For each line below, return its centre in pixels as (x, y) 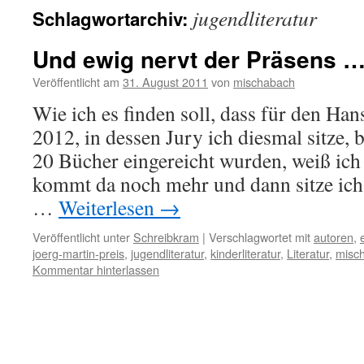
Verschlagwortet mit (260, 237)
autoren (334, 237)
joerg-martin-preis (78, 253)
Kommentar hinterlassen (96, 269)
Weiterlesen (109, 207)
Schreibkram (166, 237)
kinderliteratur (245, 253)
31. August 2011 (165, 82)
